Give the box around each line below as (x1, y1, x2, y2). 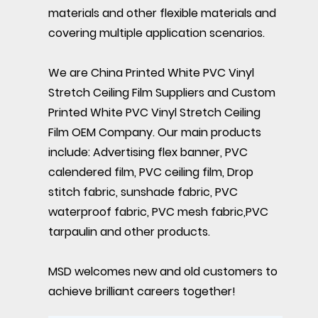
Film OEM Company (48, 124, 153, 141)
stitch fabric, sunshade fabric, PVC (48, 184, 238, 201)
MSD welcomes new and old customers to (48, 263, 278, 280)
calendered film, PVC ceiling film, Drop (48, 164, 253, 181)
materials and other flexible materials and (48, 5, 276, 22)
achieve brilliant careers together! (48, 283, 236, 300)
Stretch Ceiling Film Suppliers (48, 84, 204, 102)
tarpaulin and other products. (48, 224, 210, 241)
